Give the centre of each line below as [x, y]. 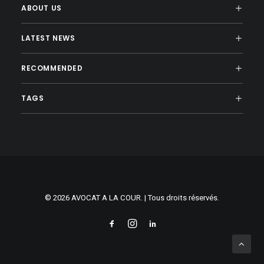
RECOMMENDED [52, 68]
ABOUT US [42, 8]
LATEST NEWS [48, 38]
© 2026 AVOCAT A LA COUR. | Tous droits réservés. [132, 198]
